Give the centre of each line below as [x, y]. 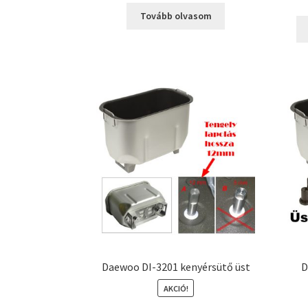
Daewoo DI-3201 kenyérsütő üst [176, 266]
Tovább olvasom [176, 16]
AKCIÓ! [176, 288]
